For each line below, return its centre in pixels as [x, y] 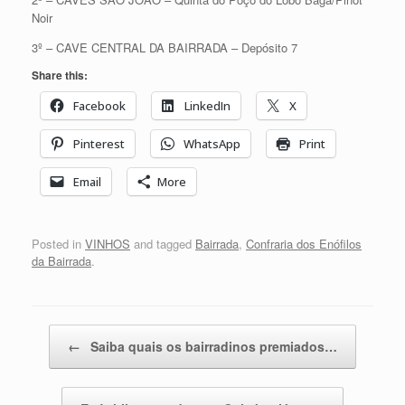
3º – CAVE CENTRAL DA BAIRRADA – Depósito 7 [165, 47]
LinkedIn [207, 105]
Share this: [60, 75]
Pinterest [99, 143]
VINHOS [108, 244]
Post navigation [72, 334]
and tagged [163, 244]
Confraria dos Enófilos [304, 244]
